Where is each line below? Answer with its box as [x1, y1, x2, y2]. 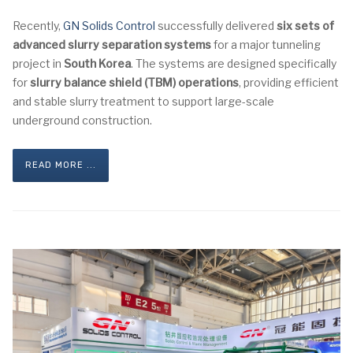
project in [13, 57, 64, 70]
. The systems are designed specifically [131, 57, 336, 70]
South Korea [64, 57, 131, 70]
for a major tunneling [211, 38, 321, 51]
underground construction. [13, 113, 152, 127]
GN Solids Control [63, 19, 155, 32]
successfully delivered [155, 19, 277, 32]
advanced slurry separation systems [13, 38, 211, 51]
